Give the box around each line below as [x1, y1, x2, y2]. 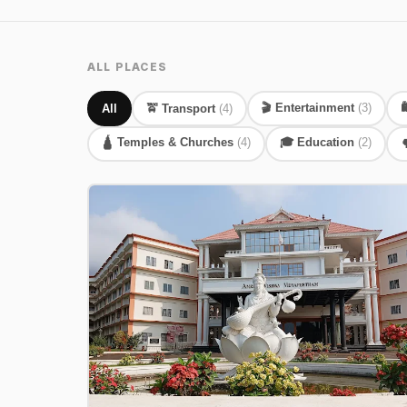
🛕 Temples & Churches [102, 135, 237, 150]
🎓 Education [280, 135, 358, 150]
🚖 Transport [146, 102, 219, 116]
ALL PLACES [87, 60, 167, 74]
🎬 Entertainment [262, 100, 358, 114]
